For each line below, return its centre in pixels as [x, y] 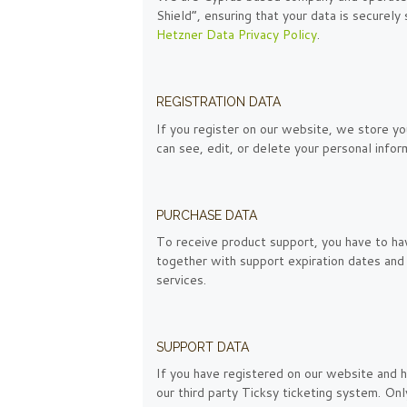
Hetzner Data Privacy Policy [237, 35]
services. [181, 279]
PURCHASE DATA [207, 215]
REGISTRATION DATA [218, 102]
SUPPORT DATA [203, 347]
